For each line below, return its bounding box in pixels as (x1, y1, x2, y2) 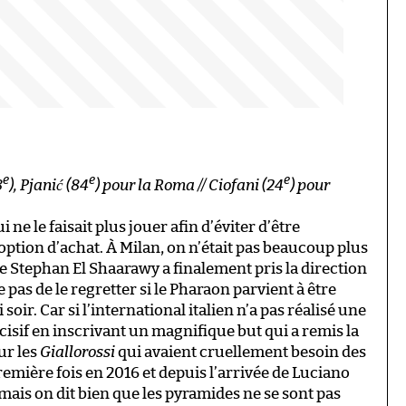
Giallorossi (40, 343, 115, 360)
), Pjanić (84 (9, 177, 89, 193)
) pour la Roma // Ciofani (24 (95, 177, 284, 193)
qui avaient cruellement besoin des (115, 343, 366, 360)
